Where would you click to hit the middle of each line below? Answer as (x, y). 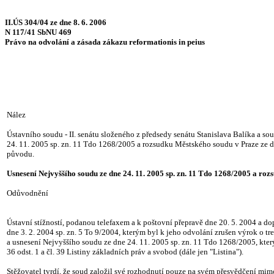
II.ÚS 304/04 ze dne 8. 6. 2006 (56, 22)
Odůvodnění (28, 193)
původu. (20, 154)
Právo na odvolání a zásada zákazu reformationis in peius (105, 42)
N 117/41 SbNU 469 (38, 32)
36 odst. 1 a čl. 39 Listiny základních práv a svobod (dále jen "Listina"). (125, 252)
